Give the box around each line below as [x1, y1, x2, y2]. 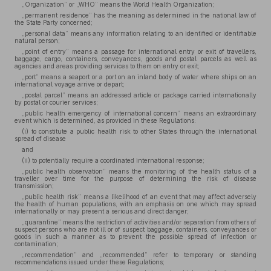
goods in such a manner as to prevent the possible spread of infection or [15, 233, 256, 240]
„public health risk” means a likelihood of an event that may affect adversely [22, 193, 256, 200]
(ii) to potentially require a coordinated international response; [22, 157, 204, 164]
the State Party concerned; [15, 19, 93, 26]
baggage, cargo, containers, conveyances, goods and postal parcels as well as [15, 55, 256, 62]
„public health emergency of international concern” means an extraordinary [22, 109, 256, 117]
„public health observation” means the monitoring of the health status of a [22, 168, 256, 175]
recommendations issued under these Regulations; [15, 258, 165, 266]
